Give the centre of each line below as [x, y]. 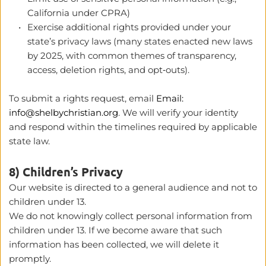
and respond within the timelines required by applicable [133, 126]
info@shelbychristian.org [64, 112]
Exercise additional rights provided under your [129, 27]
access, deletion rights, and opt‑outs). [110, 69]
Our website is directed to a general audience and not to [133, 187]
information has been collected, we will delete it [114, 244]
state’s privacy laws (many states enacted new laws [140, 41]
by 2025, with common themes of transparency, [132, 55]
